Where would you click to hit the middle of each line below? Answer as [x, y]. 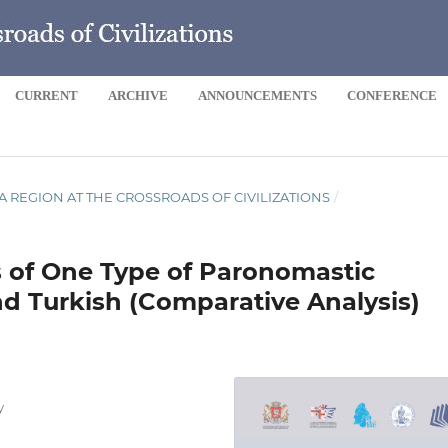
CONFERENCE [392, 95]
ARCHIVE [138, 95]
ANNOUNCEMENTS [258, 95]
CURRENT [47, 95]
